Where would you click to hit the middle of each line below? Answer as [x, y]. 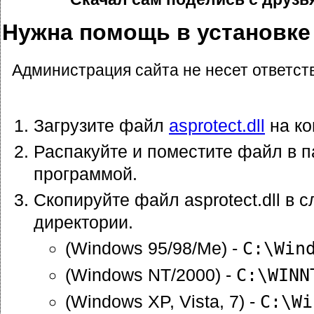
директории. [83, 222]
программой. [86, 173]
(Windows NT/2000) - [151, 274]
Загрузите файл [101, 125]
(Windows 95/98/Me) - [154, 248]
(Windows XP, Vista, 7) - [163, 301]
